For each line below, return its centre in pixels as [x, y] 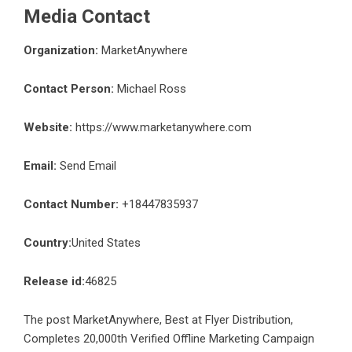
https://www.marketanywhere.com [163, 128]
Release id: [54, 282]
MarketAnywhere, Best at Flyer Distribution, [183, 320]
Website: [48, 128]
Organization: [61, 51]
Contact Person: [69, 89]
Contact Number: [71, 205]
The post [48, 320]
